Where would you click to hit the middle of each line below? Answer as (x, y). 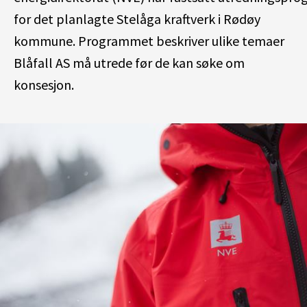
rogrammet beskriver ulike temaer (185, 41)
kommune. (45, 41)
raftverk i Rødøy (216, 19)
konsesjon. (44, 85)
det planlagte (74, 19)
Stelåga (139, 19)
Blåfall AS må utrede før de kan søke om (129, 63)
